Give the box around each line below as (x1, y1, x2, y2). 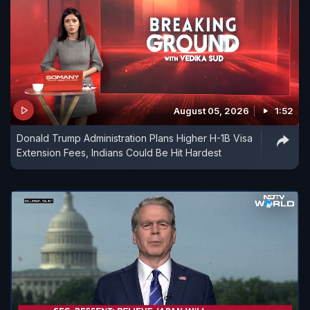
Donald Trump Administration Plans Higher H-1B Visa (17, 132, 253, 145)
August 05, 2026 (174, 105, 249, 117)
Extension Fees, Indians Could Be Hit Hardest (17, 147, 221, 159)
